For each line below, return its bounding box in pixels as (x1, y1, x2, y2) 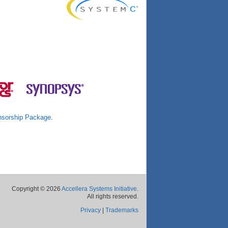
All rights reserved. (87, 193, 138, 200)
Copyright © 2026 (12, 185, 62, 192)
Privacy (80, 207, 101, 214)
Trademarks (105, 207, 138, 214)
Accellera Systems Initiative (62, 185, 137, 192)
